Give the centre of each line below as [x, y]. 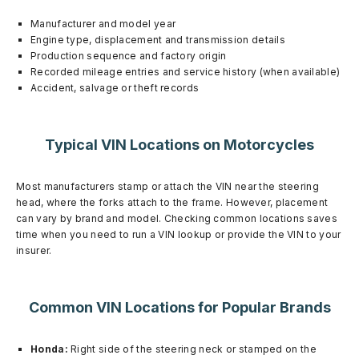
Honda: [49, 349]
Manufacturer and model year [103, 23]
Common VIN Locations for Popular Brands [179, 307]
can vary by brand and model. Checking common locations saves [177, 218]
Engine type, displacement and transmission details [158, 39]
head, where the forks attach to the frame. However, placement [172, 202]
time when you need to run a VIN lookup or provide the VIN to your [179, 234]
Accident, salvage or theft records [115, 87]
